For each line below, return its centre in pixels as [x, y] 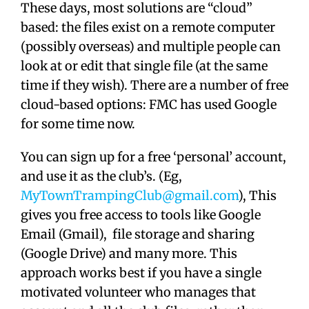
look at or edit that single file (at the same [144, 66]
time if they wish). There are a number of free [154, 85]
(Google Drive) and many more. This [129, 253]
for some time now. [78, 123]
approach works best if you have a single [141, 272]
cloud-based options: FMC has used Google [149, 104]
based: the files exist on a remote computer [148, 27]
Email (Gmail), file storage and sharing [138, 234]
